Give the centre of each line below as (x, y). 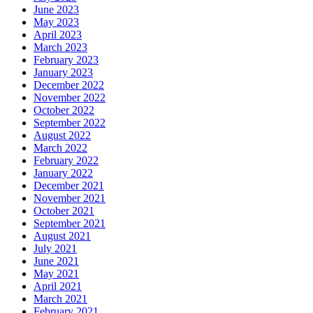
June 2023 (56, 9)
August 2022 (62, 135)
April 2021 (58, 286)
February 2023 (66, 59)
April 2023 (58, 34)
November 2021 (70, 198)
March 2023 (60, 47)
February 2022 (66, 160)
